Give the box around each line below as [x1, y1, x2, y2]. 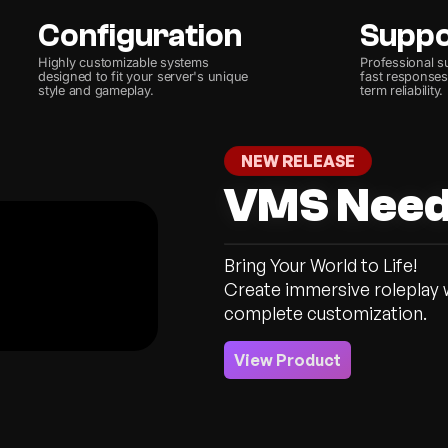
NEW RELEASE [240, 150, 355, 171]
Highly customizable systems [38, 54, 209, 70]
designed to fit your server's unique [38, 68, 249, 84]
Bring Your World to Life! [223, 254, 417, 277]
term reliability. [360, 82, 443, 98]
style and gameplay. [38, 82, 154, 98]
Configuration [38, 17, 243, 54]
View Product [233, 350, 341, 371]
